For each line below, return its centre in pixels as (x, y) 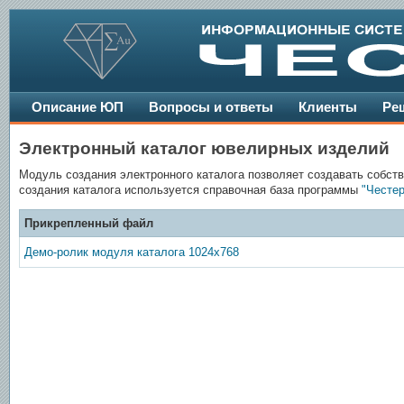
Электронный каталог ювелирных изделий (204, 148)
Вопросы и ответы (211, 107)
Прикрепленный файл (89, 224)
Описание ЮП (78, 107)
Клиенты (328, 107)
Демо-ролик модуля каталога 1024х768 (132, 252)
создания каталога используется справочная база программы (190, 190)
